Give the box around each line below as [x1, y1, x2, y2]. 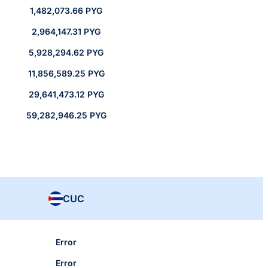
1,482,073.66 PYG [30, 5, 102, 16]
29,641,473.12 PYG [28, 89, 104, 100]
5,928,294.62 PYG [29, 47, 103, 58]
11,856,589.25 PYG [28, 68, 105, 79]
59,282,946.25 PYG [26, 110, 106, 121]
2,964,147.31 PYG [32, 26, 100, 37]
